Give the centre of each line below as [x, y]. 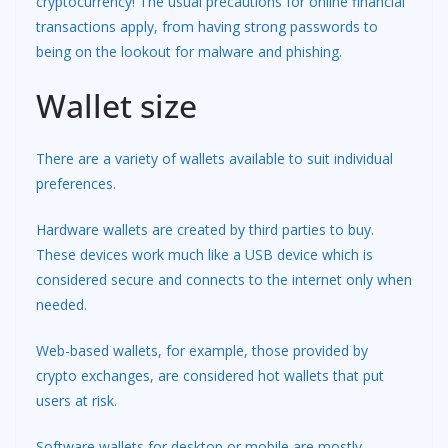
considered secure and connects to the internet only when [224, 279]
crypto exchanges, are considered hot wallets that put [210, 375]
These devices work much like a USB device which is [204, 254]
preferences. [76, 183]
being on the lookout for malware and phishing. [189, 51]
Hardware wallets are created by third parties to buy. [205, 229]
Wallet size [116, 105]
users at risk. [76, 400]
